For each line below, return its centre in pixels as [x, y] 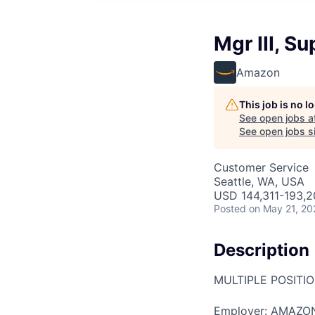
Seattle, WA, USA [259, 181]
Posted [230, 208]
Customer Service [261, 167]
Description [262, 250]
